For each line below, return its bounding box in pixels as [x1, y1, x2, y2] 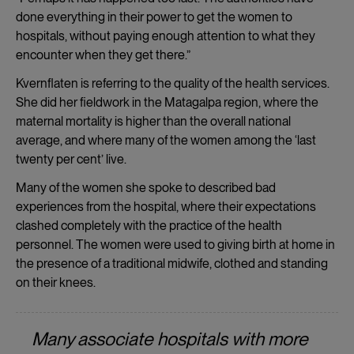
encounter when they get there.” [16, 47, 190, 62]
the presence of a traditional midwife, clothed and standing [16, 255, 328, 271]
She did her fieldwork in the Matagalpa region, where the [16, 94, 318, 110]
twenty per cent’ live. [16, 151, 131, 167]
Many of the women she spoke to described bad [16, 179, 276, 195]
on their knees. [16, 274, 96, 290]
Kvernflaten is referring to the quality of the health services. [16, 75, 330, 91]
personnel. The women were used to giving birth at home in [16, 236, 335, 252]
